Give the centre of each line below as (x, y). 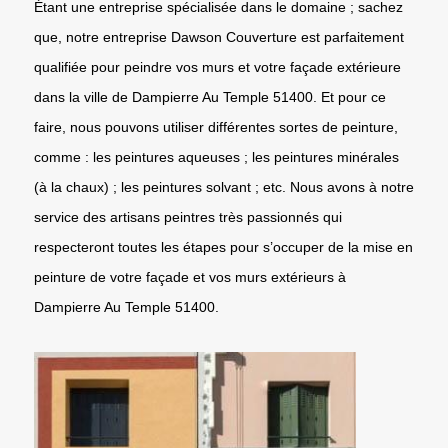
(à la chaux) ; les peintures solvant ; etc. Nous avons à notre (224, 186)
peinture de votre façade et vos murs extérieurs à (190, 276)
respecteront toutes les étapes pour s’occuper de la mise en (223, 246)
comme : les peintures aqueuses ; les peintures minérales (216, 156)
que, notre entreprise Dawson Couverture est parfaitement (219, 36)
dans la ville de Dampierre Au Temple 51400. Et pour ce (210, 96)
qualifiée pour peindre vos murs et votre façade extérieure (217, 66)
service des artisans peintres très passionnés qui (188, 216)
